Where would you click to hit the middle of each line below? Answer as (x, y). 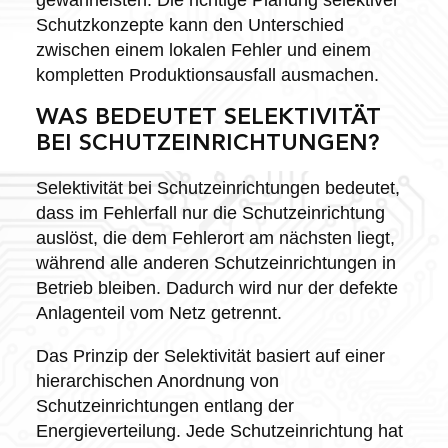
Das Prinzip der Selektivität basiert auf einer (210, 355)
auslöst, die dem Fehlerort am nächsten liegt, (215, 237)
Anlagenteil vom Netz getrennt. (158, 312)
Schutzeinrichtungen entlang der (164, 405)
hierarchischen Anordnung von (157, 380)
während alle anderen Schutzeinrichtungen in (215, 262)
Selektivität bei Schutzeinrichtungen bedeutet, (217, 187)
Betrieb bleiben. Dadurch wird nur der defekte (216, 287)
